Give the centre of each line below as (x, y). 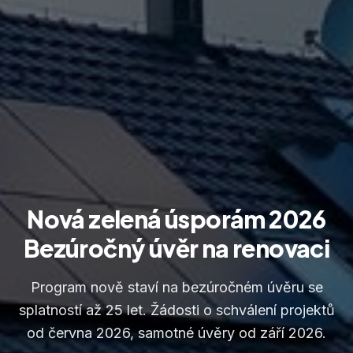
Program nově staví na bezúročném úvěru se (176, 288)
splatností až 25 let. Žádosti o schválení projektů (176, 310)
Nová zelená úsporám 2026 (176, 219)
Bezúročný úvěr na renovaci (176, 249)
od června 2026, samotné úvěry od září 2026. (176, 333)
